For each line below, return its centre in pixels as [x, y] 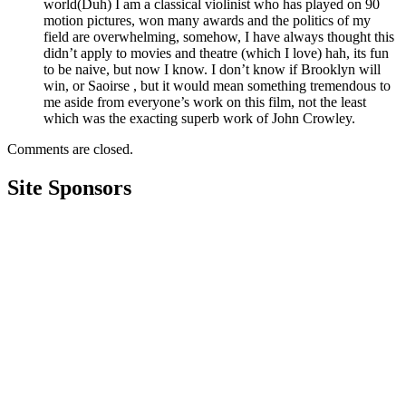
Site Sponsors [69, 188]
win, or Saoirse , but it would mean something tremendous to [217, 86]
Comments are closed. [70, 150]
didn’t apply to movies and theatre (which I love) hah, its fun [216, 53]
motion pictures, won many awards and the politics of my [207, 21]
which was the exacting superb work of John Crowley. [199, 119]
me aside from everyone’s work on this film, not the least [205, 102]
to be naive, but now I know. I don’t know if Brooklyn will [212, 70]
